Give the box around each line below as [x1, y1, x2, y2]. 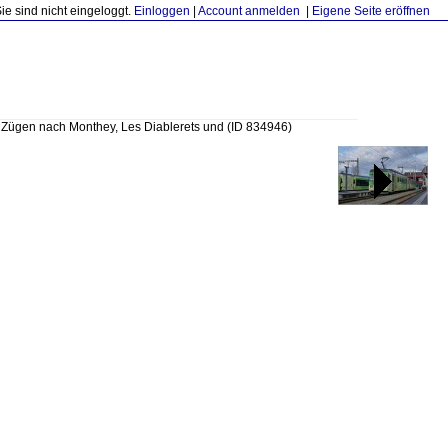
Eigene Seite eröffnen [312, 4, 430, 18]
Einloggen [134, 4, 190, 18]
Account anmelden [198, 4, 300, 18]
